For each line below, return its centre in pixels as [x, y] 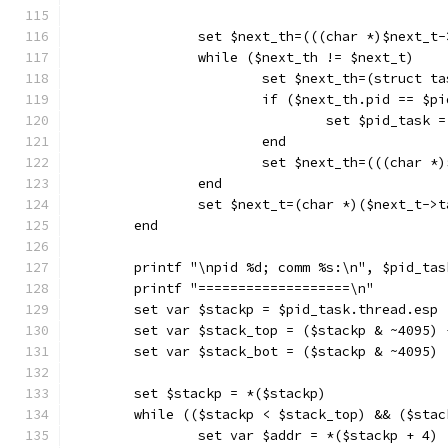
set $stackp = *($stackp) [230, 393]
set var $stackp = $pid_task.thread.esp [286, 309]
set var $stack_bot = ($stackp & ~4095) [286, 351]
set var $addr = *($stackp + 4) [318, 435]
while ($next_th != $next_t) [306, 57]
